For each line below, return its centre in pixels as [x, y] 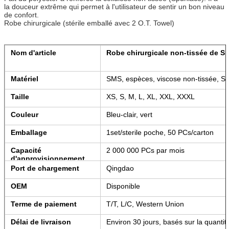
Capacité [26, 150]
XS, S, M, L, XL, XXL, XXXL [151, 96]
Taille [20, 96]
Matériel [25, 78]
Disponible [123, 186]
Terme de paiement [44, 204]
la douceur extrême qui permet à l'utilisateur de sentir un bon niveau [114, 6]
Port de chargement [45, 168]
